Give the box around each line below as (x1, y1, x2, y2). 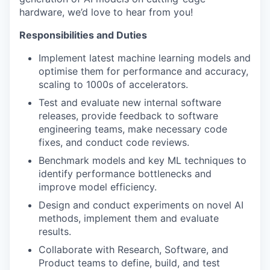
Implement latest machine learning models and (39, 51, 251, 64)
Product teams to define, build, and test (39, 256, 220, 269)
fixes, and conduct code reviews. (39, 136, 189, 148)
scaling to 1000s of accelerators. (39, 78, 188, 90)
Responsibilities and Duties (19, 28, 147, 41)
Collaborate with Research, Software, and (39, 243, 228, 256)
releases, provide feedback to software (39, 109, 218, 122)
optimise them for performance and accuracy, (39, 64, 248, 77)
